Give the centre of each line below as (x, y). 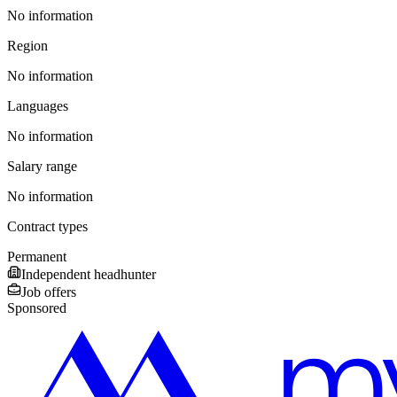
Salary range (42, 166)
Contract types (47, 226)
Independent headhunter (89, 274)
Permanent (37, 256)
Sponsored (37, 307)
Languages (38, 105)
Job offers (49, 292)
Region (27, 45)
